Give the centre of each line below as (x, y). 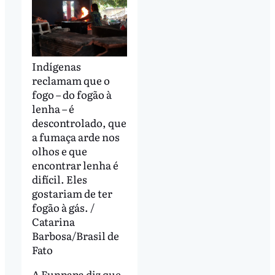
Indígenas (56, 66)
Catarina (53, 222)
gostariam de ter (72, 193)
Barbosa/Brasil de (75, 236)
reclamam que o (71, 80)
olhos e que (59, 151)
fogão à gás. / (63, 207)
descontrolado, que (79, 123)
